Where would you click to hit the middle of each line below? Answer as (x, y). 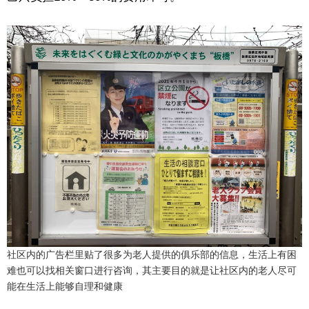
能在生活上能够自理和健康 (65, 287)
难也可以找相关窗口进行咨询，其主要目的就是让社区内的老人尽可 (152, 271)
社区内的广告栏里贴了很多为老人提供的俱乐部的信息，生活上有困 (152, 255)
